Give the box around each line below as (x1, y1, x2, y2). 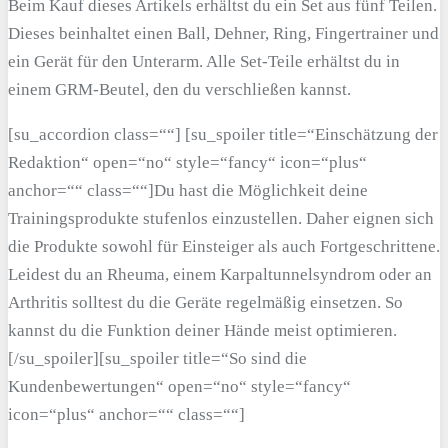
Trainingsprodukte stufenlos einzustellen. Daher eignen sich (8, 209, 434, 229)
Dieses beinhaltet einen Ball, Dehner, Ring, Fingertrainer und (8, 24, 439, 44)
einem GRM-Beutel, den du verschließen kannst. (8, 80, 351, 100)
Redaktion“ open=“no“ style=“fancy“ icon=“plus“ (8, 153, 367, 173)
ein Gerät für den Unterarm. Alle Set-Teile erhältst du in (8, 52, 400, 72)
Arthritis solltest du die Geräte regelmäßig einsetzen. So (8, 293, 403, 313)
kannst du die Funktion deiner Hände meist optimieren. (8, 321, 397, 341)
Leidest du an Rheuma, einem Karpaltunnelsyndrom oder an (8, 265, 432, 285)
